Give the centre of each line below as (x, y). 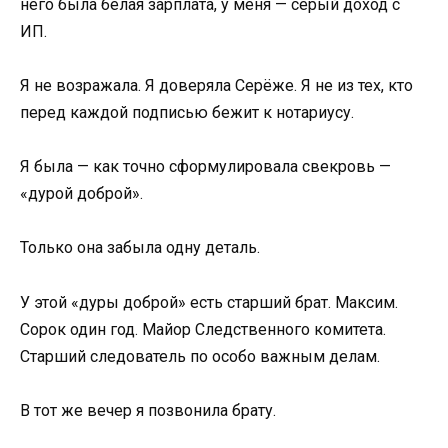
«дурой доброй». (81, 194)
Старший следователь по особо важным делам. (200, 356)
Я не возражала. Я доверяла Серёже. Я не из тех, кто (216, 85)
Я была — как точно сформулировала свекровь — (205, 167)
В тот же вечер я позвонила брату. (148, 410)
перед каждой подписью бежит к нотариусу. (187, 112)
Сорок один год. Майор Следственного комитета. (203, 329)
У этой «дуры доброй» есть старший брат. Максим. (209, 302)
